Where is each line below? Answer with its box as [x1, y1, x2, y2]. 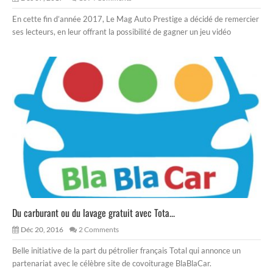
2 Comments [79, 224, 119, 234]
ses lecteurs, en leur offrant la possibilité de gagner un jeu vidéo [12, 27, 231, 37]
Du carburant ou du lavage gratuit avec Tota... [12, 205, 175, 220]
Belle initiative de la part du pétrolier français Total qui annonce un [12, 245, 241, 255]
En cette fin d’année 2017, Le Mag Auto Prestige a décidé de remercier [12, 14, 259, 24]
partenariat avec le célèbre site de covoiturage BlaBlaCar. [12, 258, 211, 268]
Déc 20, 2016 [21, 224, 63, 234]
